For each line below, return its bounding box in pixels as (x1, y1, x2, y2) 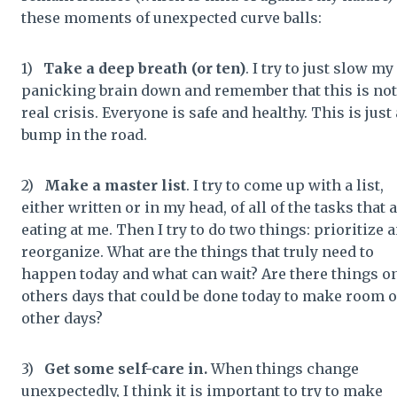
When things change (207, 359, 359, 378)
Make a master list (44, 175, 186, 194)
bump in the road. (21, 125, 147, 144)
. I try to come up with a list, (186, 175, 384, 194)
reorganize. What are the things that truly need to (21, 242, 374, 261)
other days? (21, 308, 103, 327)
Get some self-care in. (44, 359, 207, 378)
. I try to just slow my (245, 58, 393, 77)
